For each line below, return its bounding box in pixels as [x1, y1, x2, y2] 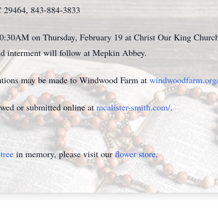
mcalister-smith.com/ [96, 101, 170, 113]
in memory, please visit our [14, 148, 115, 160]
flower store [115, 148, 156, 160]
